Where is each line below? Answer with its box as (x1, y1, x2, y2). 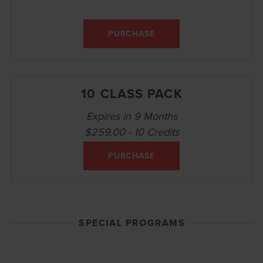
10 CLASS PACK (81, 83, 183, 103)
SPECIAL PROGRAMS (79, 215, 186, 230)
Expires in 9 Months (86, 108, 177, 123)
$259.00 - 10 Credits (84, 124, 179, 139)
